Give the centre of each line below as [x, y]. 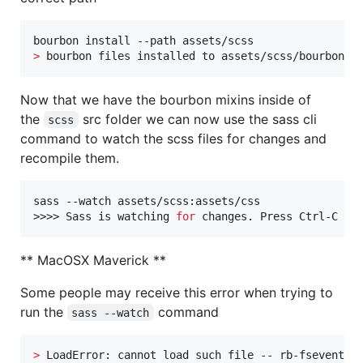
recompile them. [70, 158]
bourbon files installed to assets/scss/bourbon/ [195, 56]
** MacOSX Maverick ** [93, 260]
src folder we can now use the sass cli [199, 119]
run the [44, 312]
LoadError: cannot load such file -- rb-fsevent [192, 354]
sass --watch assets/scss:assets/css [147, 201]
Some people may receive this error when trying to [177, 292]
